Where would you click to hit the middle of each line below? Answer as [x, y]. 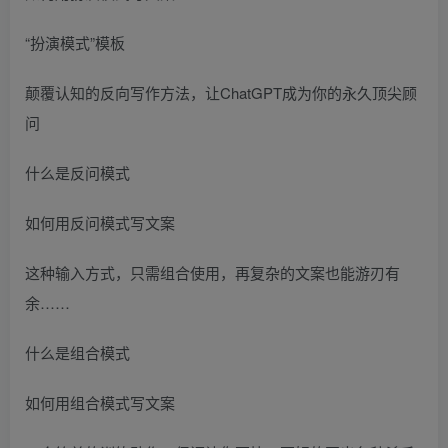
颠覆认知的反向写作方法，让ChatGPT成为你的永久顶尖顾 [221, 92]
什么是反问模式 [77, 172]
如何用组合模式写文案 [100, 402]
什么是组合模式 [77, 352]
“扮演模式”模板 [75, 42]
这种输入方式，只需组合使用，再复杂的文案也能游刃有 [212, 272]
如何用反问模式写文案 [100, 222]
